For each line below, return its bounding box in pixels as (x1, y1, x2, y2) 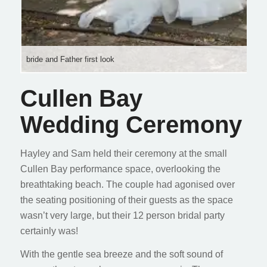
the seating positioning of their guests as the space (20, 194, 233, 205)
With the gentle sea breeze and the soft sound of (20, 249, 223, 260)
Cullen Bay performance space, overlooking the (20, 163, 221, 174)
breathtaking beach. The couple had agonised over (20, 179, 235, 190)
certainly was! (20, 225, 78, 236)
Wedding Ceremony (20, 111, 242, 138)
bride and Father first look (26, 54, 114, 64)
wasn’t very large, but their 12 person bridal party (20, 210, 225, 221)
